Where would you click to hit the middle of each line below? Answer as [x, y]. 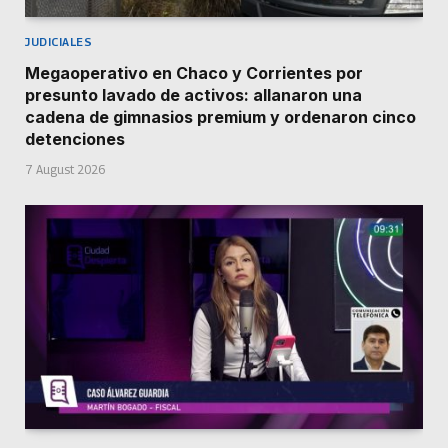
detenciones [75, 139]
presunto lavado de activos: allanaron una [193, 95]
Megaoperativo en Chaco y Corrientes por [194, 73]
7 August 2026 [65, 170]
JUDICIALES [59, 42]
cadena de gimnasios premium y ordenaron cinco [220, 117]
